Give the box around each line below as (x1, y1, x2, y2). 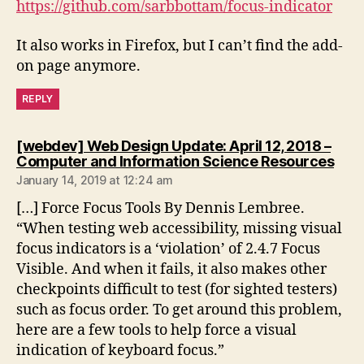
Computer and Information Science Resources (16, 152, 334, 170)
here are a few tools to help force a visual (16, 320, 297, 340)
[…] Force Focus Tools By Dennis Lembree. (16, 198, 305, 218)
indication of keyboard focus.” (16, 340, 224, 360)
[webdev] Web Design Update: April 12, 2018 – (16, 136, 331, 154)
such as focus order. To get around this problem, (16, 300, 342, 319)
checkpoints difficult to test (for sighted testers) (16, 279, 337, 299)
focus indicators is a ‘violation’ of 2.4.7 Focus (16, 239, 320, 258)
